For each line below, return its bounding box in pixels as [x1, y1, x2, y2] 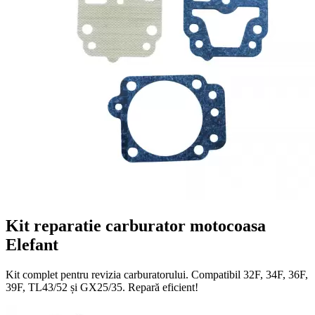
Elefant [6, 235, 58, 254]
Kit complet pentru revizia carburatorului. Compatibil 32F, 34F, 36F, [6, 268, 308, 281]
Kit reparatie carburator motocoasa [6, 216, 266, 235]
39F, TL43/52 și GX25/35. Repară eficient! [6, 281, 198, 293]
